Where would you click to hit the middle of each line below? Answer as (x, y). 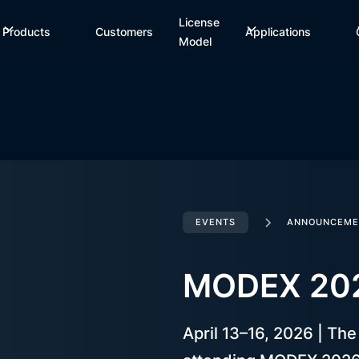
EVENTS (216, 222)
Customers (125, 32)
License (200, 22)
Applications (278, 32)
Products (27, 32)
